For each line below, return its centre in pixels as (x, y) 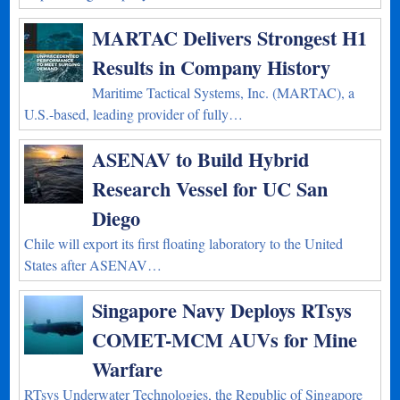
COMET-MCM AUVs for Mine (225, 340)
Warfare (128, 369)
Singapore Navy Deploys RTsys (222, 310)
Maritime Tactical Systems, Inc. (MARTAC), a (224, 92)
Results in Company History (212, 67)
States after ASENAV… (93, 265)
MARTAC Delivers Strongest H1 (230, 38)
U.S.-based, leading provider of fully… (134, 114)
